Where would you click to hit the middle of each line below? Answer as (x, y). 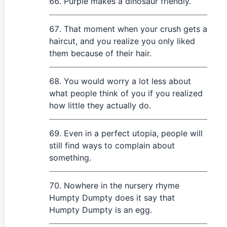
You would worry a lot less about (127, 81)
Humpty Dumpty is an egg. (101, 210)
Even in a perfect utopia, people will (133, 133)
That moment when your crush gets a (136, 29)
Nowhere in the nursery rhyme (122, 185)
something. (70, 158)
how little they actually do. (100, 105)
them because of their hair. (100, 53)
